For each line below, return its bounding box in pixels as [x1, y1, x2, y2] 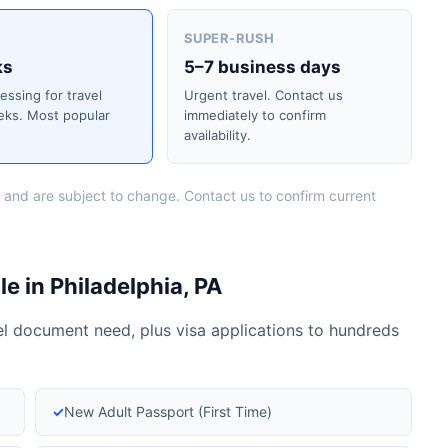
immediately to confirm [183, 107, 326, 123]
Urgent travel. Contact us [183, 87, 343, 103]
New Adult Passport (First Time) [64, 403, 272, 420]
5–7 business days [183, 57, 341, 77]
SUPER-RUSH [183, 30, 275, 46]
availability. [183, 127, 251, 143]
